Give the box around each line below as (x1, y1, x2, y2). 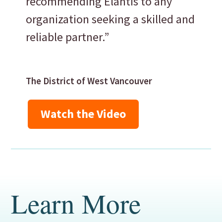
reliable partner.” (26, 29, 110, 45)
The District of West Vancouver (26, 75, 153, 87)
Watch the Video (41, 106, 126, 122)
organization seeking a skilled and (26, 11, 195, 27)
